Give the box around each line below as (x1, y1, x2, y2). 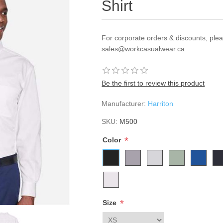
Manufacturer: (102, 100, 146, 108)
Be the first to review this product (102, 79, 205, 87)
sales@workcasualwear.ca (102, 45, 185, 53)
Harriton (148, 100, 174, 108)
